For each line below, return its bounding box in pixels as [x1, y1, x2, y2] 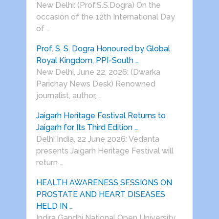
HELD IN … [36, 201, 73, 211]
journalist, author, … [36, 91, 102, 101]
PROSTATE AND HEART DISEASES [36, 190, 165, 199]
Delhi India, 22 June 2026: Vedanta [36, 134, 159, 144]
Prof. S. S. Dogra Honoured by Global [36, 44, 170, 54]
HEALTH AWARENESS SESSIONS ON [36, 178, 172, 188]
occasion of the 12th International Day [36, 12, 175, 22]
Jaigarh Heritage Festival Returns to [36, 111, 166, 121]
